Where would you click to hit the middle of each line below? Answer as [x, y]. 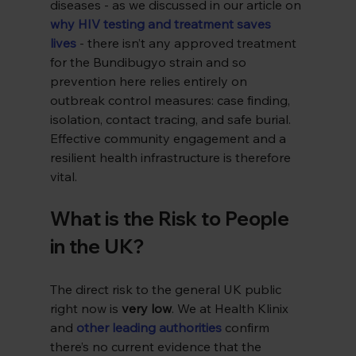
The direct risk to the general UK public [167, 290]
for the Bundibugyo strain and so [149, 62]
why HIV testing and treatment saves [162, 24]
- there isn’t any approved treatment [188, 43]
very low [146, 309]
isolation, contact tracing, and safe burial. [172, 120]
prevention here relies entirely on [150, 81]
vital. [63, 177]
